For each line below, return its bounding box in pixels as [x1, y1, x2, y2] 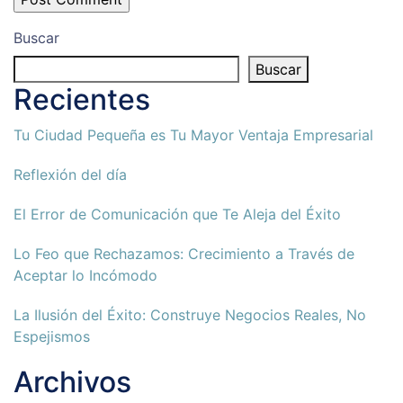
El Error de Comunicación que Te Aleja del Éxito [13, 205, 341, 224]
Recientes [13, 82, 150, 118]
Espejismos [13, 327, 90, 346]
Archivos [13, 364, 131, 400]
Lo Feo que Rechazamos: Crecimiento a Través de [13, 245, 354, 264]
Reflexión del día [13, 166, 127, 184]
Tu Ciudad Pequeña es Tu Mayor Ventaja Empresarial [13, 126, 373, 145]
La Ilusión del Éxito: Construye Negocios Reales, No [13, 306, 366, 325]
